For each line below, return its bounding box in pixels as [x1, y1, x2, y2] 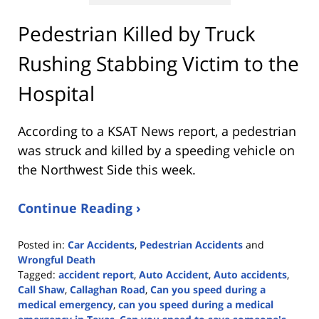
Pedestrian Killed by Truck [18, 20, 256, 48]
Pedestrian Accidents [140, 237, 243, 251]
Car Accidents [68, 237, 135, 251]
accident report [58, 267, 134, 281]
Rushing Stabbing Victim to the [18, 50, 299, 78]
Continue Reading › [18, 199, 141, 216]
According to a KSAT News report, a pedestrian [18, 122, 296, 140]
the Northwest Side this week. [18, 160, 196, 178]
